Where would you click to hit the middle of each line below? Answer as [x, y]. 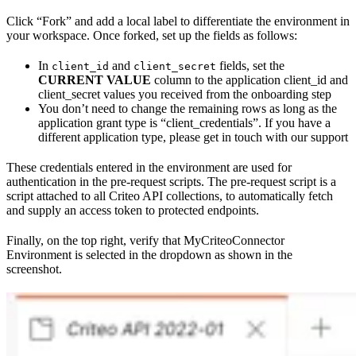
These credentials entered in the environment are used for [149, 168]
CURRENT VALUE [95, 80]
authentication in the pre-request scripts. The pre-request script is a [171, 182]
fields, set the [250, 66]
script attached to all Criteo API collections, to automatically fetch [170, 196]
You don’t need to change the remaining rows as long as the [188, 109]
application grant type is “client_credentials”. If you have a [184, 123]
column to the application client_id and [250, 80]
